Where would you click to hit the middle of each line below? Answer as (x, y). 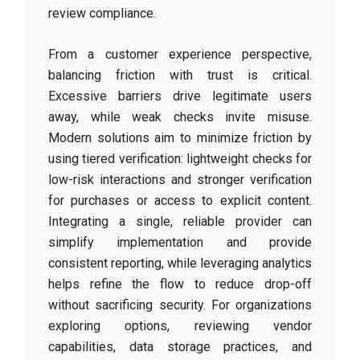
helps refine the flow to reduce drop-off (180, 284)
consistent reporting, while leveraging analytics (180, 263)
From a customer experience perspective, (180, 54)
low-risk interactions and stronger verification (180, 180)
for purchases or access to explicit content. (180, 200)
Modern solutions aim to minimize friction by (180, 138)
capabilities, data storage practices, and (180, 347)
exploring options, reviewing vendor (180, 326)
